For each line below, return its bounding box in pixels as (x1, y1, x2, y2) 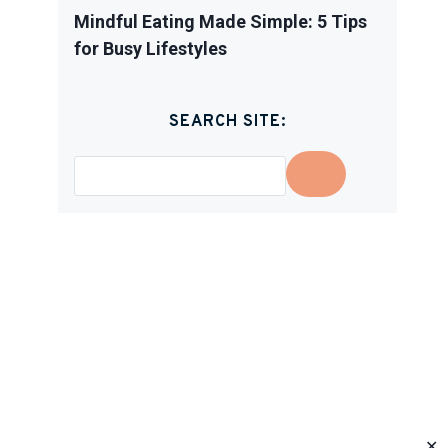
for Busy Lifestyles (74, 38, 228, 60)
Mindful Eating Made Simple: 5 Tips (74, 11, 368, 33)
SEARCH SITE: (169, 112, 287, 133)
